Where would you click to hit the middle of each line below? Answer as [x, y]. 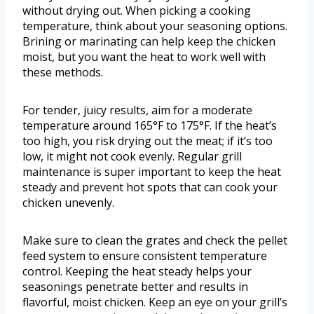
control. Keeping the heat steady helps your [137, 272]
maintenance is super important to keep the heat [152, 172]
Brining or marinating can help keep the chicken [149, 42]
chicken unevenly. [68, 203]
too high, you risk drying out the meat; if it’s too [148, 141]
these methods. [63, 73]
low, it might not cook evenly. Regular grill [132, 157]
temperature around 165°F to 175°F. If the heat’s [150, 126]
